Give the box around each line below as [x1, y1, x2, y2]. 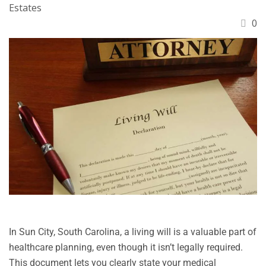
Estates [9, 1, 42, 14]
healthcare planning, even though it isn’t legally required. [9, 242, 243, 254]
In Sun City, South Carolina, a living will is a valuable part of [9, 226, 256, 238]
